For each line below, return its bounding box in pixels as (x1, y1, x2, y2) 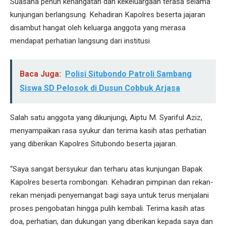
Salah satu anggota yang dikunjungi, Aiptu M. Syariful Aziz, (10, 113, 202, 123)
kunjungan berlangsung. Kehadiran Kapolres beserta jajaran (10, 10, 205, 20)
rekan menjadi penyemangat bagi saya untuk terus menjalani (10, 190, 209, 200)
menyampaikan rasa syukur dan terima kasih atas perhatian (10, 126, 206, 136)
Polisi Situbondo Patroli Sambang (65, 69, 192, 79)
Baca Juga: (20, 69, 62, 79)
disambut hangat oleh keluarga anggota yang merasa (10, 23, 186, 33)
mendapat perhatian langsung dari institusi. (10, 36, 151, 46)
